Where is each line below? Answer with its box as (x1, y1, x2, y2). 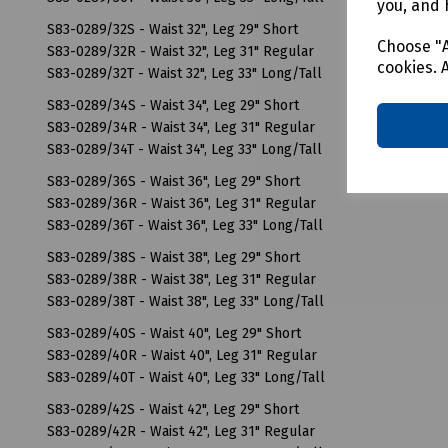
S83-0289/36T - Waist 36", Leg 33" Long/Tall (47, 216, 323, 234)
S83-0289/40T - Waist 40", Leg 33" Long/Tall (47, 368, 325, 386)
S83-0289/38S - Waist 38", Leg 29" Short (47, 248, 300, 266)
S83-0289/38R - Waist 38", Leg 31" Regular (47, 270, 316, 288)
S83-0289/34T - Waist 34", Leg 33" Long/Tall (47, 140, 322, 158)
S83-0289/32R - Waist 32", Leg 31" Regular (47, 42, 314, 60)
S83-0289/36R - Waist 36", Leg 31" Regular (47, 194, 316, 212)
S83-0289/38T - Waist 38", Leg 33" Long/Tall (47, 292, 324, 310)
